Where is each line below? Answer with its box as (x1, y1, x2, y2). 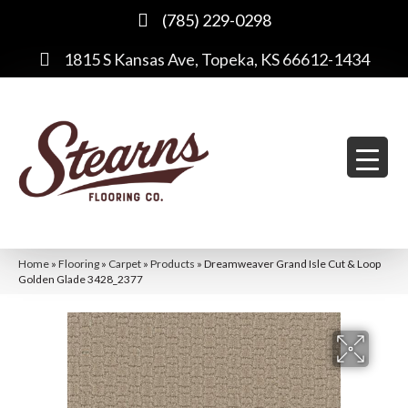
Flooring (58, 256, 99, 270)
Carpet (108, 256, 141, 270)
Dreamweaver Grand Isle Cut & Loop (204, 256, 381, 270)
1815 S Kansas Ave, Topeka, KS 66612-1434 (63, 49, 370, 69)
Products (150, 256, 195, 270)
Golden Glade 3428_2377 (18, 271, 143, 286)
